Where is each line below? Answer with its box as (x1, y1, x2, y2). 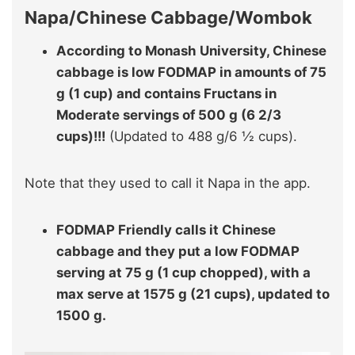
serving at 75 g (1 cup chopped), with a (56, 264, 311, 281)
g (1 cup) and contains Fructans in (56, 85, 277, 101)
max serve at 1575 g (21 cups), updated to (56, 285, 330, 302)
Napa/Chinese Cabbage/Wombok (25, 6, 312, 28)
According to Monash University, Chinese (56, 42, 326, 59)
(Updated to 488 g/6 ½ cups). (105, 128, 297, 144)
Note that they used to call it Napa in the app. (25, 174, 311, 191)
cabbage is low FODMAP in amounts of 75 (56, 63, 326, 80)
